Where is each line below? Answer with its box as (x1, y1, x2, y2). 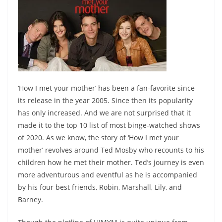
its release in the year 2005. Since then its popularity (18, 96, 193, 106)
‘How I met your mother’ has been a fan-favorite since (18, 83, 195, 93)
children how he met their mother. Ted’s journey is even (18, 158, 204, 167)
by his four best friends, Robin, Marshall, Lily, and (18, 182, 182, 192)
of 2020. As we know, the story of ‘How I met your (18, 133, 179, 143)
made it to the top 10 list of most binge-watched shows (18, 120, 200, 130)
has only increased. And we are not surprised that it (18, 108, 191, 118)
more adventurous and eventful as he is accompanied (18, 170, 197, 180)
